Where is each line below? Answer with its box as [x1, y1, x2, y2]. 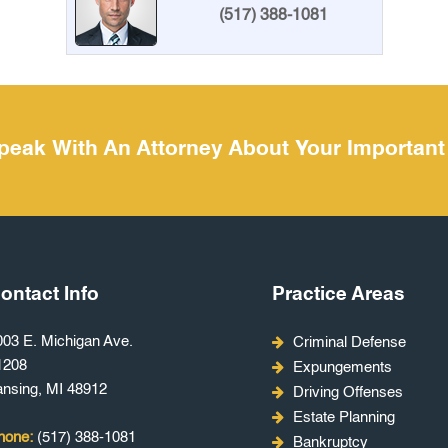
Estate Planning [293, 409, 395, 425]
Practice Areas [272, 284, 405, 304]
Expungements [293, 359, 392, 375]
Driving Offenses [293, 384, 403, 400]
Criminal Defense [293, 334, 406, 350]
